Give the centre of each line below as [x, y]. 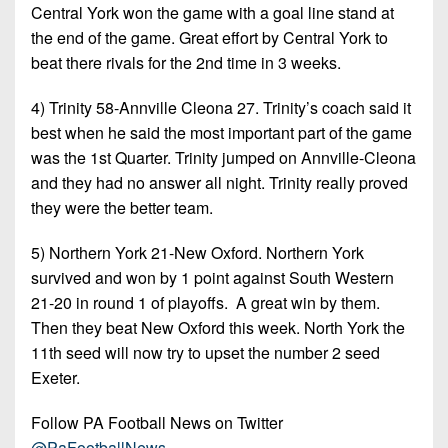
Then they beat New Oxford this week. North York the [218, 327]
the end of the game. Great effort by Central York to [209, 37]
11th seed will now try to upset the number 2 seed [205, 352]
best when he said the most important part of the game [221, 132]
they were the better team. [124, 207]
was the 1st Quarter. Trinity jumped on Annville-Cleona [223, 157]
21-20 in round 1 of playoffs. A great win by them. [205, 302]
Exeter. [57, 377]
